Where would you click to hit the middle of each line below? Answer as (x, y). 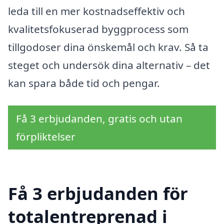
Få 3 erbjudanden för (98, 193)
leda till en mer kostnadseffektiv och (96, 11)
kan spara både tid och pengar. (84, 83)
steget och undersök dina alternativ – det (109, 65)
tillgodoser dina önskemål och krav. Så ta (108, 47)
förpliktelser (46, 137)
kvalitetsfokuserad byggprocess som (98, 29)
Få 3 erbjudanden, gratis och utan (99, 119)
